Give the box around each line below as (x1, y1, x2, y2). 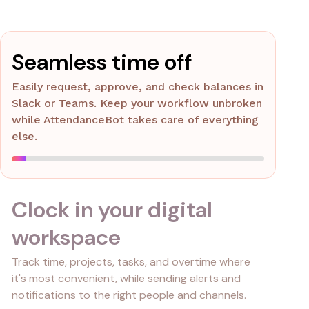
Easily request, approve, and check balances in (12, 80, 263, 94)
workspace (12, 223, 121, 252)
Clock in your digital (12, 195, 212, 225)
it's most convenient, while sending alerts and (12, 271, 241, 286)
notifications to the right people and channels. (12, 288, 246, 303)
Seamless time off (12, 48, 192, 77)
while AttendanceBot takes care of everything (12, 113, 259, 127)
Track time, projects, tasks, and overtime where (12, 255, 250, 270)
